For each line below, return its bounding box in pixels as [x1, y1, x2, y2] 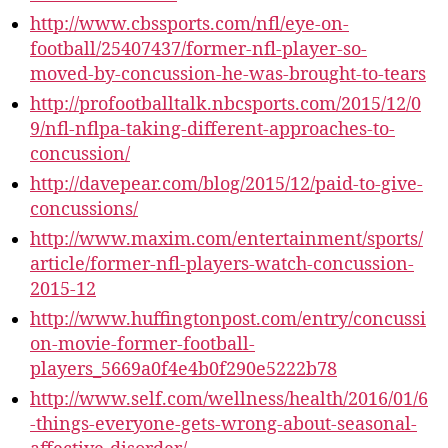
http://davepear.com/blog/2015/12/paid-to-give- [30, 173, 423, 196]
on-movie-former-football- [30, 333, 255, 356]
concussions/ [30, 198, 138, 221]
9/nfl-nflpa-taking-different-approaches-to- [30, 118, 395, 141]
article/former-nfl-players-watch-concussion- [30, 253, 414, 276]
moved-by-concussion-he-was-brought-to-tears [30, 63, 426, 86]
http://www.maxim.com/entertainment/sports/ [30, 228, 423, 251]
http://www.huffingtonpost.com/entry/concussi [30, 308, 426, 331]
